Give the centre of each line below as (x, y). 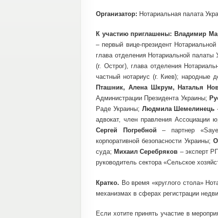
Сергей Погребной (126, 130)
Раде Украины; (119, 109)
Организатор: (118, 14)
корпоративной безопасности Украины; (155, 141)
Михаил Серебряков (146, 152)
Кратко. (109, 182)
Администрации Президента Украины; (153, 98)
